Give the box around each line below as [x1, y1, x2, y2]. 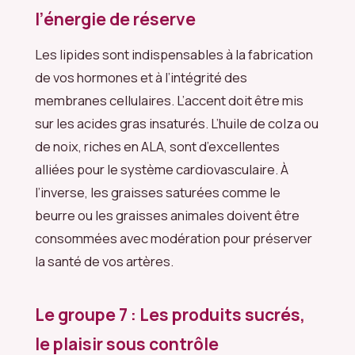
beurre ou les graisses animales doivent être [35, 205, 300, 224]
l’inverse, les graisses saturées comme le [35, 182, 281, 201]
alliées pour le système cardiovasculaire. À [35, 159, 288, 178]
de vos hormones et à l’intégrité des [35, 67, 247, 86]
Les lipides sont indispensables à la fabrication [35, 44, 313, 63]
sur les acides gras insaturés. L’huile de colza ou [35, 113, 319, 132]
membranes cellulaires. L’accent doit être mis [35, 90, 303, 109]
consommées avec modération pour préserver [35, 228, 312, 247]
